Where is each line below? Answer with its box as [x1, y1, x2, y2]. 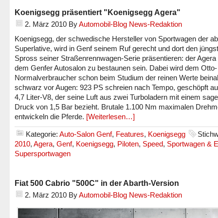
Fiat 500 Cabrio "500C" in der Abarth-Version [15, 179, 179, 187]
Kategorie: [26, 130, 59, 138]
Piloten [117, 140, 139, 148]
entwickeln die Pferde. [15, 112, 86, 121]
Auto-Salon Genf [59, 130, 112, 138]
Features [116, 130, 144, 138]
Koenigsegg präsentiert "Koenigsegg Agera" [15, 8, 181, 17]
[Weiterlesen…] [86, 112, 135, 121]
